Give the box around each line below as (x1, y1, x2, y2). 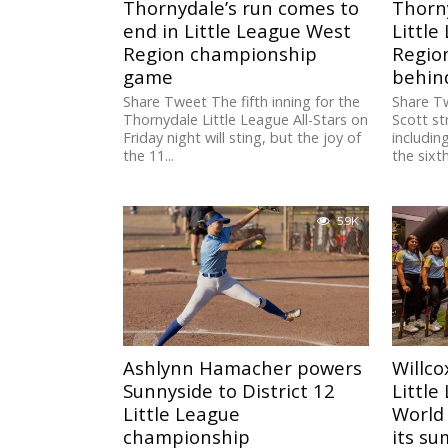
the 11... (123, 146, 175, 166)
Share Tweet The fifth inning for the (123, 92, 361, 112)
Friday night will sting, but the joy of (123, 128, 362, 148)
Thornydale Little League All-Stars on (123, 110, 369, 130)
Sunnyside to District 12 (123, 378, 336, 404)
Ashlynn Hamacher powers (123, 355, 363, 381)
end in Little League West (123, 18, 352, 44)
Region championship (123, 41, 318, 67)
